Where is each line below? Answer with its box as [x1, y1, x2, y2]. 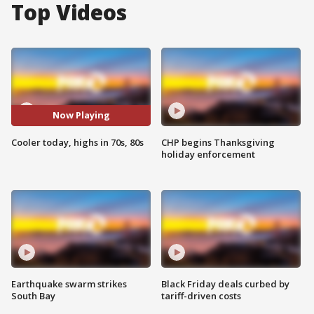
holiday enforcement [161, 147, 255, 161]
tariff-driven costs [161, 289, 241, 303]
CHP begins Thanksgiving [161, 135, 275, 149]
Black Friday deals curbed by [161, 278, 289, 291]
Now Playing [52, 109, 110, 122]
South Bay [11, 289, 55, 303]
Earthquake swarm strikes [11, 278, 127, 291]
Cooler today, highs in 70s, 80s [11, 135, 144, 149]
